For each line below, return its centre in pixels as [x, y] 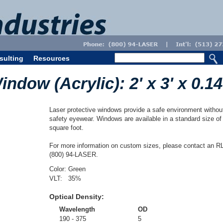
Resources [52, 58]
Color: [59, 169]
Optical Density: [77, 197]
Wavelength [77, 209]
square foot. [66, 128]
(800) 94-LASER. [74, 155]
